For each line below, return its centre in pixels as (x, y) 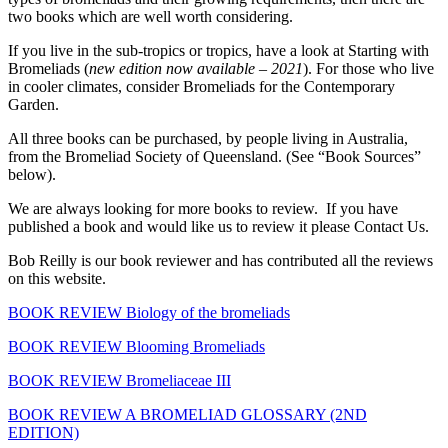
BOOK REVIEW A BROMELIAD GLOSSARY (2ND (187, 414)
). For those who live (368, 68)
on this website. (57, 278)
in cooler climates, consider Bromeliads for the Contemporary (201, 86)
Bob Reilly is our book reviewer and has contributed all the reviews (220, 260)
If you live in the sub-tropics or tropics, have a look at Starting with (218, 50)
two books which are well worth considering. (150, 16)
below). (32, 174)
